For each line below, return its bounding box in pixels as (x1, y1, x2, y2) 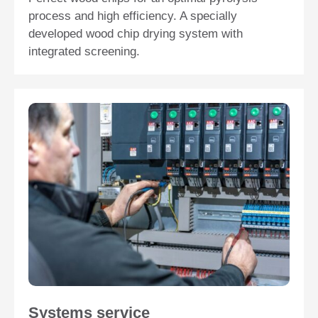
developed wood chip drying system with (28, 27, 243, 41)
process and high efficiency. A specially (28, 9, 237, 23)
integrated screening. (28, 45, 140, 59)
